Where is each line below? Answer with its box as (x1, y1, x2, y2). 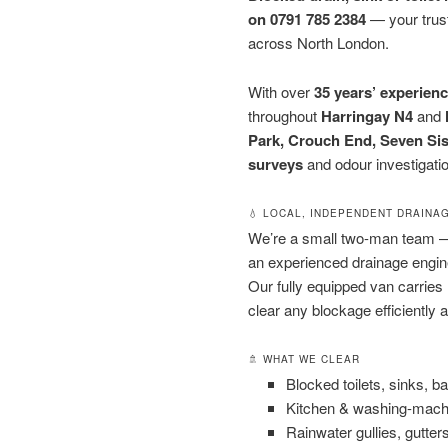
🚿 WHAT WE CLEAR (248, 352, 360, 367)
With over (248, 80, 314, 102)
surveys (248, 152, 303, 175)
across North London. (248, 32, 389, 54)
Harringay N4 (321, 104, 413, 127)
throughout (248, 104, 321, 126)
